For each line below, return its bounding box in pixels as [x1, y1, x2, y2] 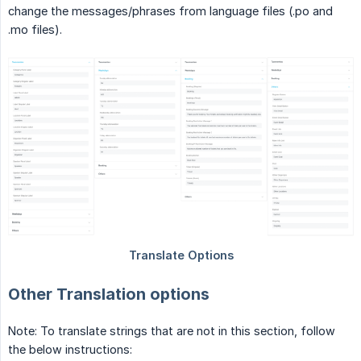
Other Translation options [8, 284, 210, 304]
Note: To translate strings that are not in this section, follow [8, 323, 335, 338]
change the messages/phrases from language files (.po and [8, 4, 333, 19]
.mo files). [8, 23, 62, 37]
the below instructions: [8, 342, 132, 356]
